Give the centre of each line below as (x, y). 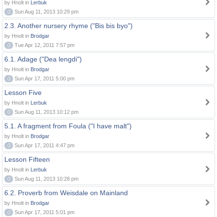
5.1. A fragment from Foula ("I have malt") (68, 126)
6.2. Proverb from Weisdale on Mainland (66, 193)
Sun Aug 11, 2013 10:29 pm (46, 12)
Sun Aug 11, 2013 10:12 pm (46, 112)
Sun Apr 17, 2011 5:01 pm (44, 212)
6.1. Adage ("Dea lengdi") (43, 59)
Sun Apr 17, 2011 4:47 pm (44, 145)
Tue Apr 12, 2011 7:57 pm (44, 45)
